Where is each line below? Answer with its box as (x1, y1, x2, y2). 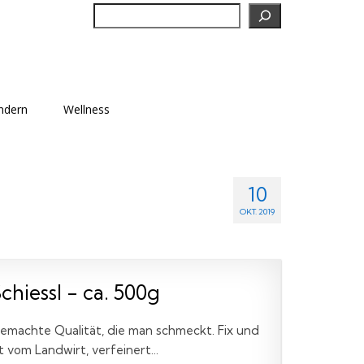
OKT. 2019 (240, 206, 275, 217)
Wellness (63, 102, 110, 117)
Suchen (93, 2, 136, 18)
